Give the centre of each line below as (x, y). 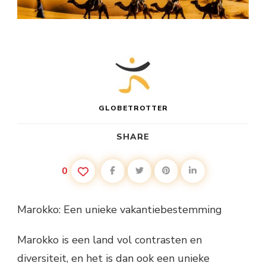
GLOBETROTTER (133, 108)
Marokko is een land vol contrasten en (110, 240)
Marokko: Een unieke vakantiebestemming (120, 210)
